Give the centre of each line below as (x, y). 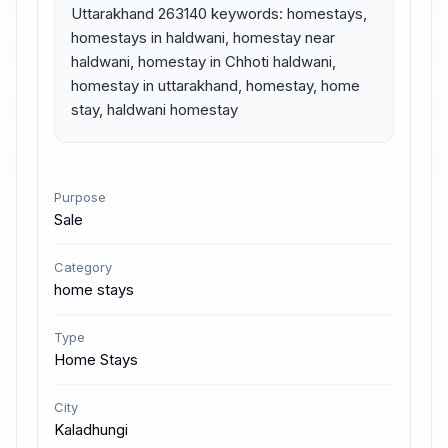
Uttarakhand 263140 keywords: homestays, (219, 13)
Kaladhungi (91, 429)
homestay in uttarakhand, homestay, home (215, 85)
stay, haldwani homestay (154, 109)
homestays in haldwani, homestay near (203, 37)
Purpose (80, 197)
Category (83, 267)
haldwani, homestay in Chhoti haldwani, (203, 61)
